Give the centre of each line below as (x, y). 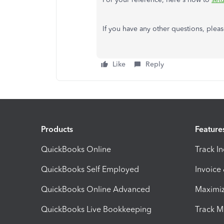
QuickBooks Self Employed (90, 169)
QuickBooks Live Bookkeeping (96, 209)
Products (57, 129)
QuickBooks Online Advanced (95, 189)
